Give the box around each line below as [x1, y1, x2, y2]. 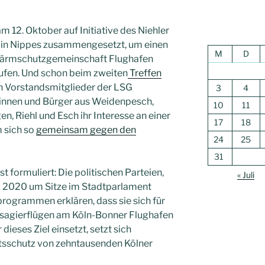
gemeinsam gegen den [36, 124, 136, 136]
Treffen [128, 67, 161, 79]
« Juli [237, 170, 255, 180]
